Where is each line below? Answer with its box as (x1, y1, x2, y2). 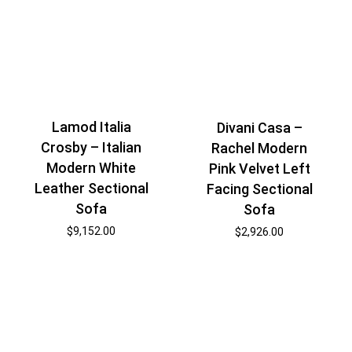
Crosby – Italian (41, 139, 142, 156)
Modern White (46, 159, 137, 177)
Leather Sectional (34, 180, 148, 197)
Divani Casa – (216, 119, 302, 137)
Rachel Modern (211, 140, 308, 157)
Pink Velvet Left (208, 160, 310, 178)
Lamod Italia (51, 119, 131, 136)
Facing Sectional (206, 181, 313, 198)
